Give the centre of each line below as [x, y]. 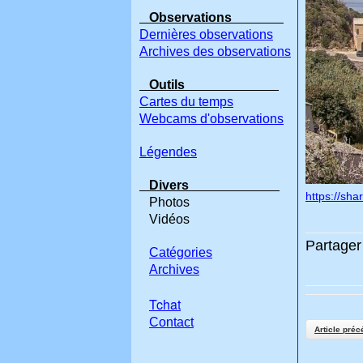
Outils [209, 85]
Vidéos [164, 219]
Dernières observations [206, 34]
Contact [171, 322]
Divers [209, 185]
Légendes [168, 152]
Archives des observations [215, 51]
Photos [164, 202]
